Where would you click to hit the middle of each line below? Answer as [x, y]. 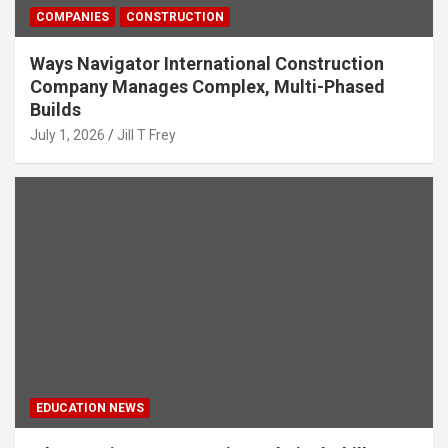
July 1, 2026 [67, 135]
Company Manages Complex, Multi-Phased [207, 87]
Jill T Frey [146, 135]
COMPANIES [72, 17]
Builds [55, 110]
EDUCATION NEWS [90, 408]
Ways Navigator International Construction [207, 64]
